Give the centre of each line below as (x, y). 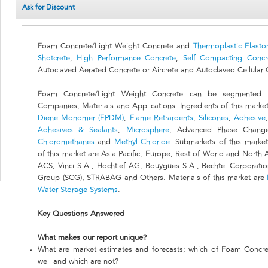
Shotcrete (54, 59)
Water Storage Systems (78, 190)
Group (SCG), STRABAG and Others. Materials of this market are (152, 178)
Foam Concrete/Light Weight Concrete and (115, 47)
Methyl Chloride (142, 142)
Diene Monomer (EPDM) (81, 118)
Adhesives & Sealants (78, 130)
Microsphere (147, 130)
